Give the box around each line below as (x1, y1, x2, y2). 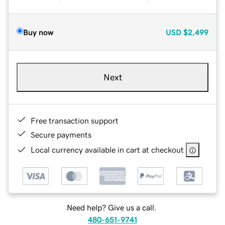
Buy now (23, 28, 53, 36)
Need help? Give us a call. (66, 203, 157, 212)
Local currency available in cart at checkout (31, 145, 184, 154)
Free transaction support (31, 116, 119, 125)
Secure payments (31, 130, 91, 139)
